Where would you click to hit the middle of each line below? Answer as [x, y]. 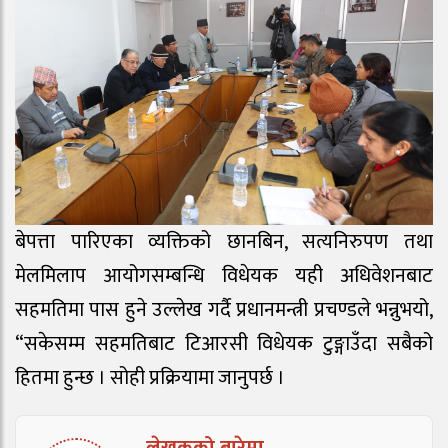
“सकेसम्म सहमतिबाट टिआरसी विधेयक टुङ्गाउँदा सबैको [224, 343]
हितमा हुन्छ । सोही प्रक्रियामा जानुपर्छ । [150, 377]
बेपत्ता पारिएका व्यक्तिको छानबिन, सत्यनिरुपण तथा [224, 241]
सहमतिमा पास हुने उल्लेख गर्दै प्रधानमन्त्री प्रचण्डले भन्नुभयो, [224, 309]
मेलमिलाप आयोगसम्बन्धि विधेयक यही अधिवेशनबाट [224, 275]
